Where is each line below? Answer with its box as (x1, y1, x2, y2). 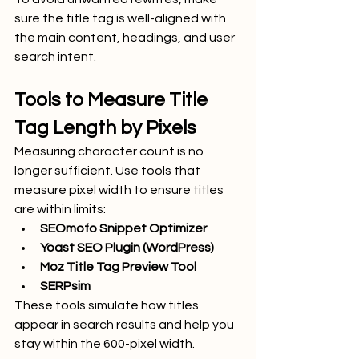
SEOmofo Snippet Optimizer (40, 221, 207, 235)
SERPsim (40, 279, 91, 292)
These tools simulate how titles (14, 298, 201, 312)
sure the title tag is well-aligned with (14, 11, 228, 25)
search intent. (14, 50, 96, 63)
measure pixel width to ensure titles (14, 183, 226, 196)
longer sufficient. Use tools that (14, 163, 203, 177)
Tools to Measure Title (14, 89, 212, 110)
